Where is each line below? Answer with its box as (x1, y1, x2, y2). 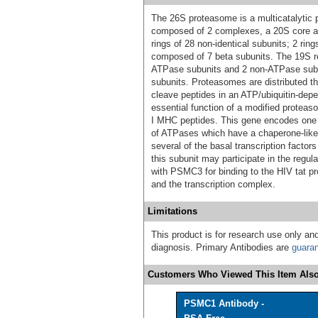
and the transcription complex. (151, 179, 275, 190)
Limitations (148, 206, 197, 217)
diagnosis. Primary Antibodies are (151, 242, 292, 253)
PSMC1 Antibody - (184, 298, 264, 309)
